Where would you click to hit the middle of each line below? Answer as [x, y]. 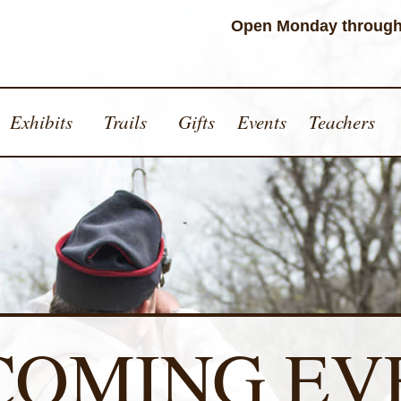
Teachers [341, 121]
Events [261, 121]
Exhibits [41, 121]
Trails [125, 121]
